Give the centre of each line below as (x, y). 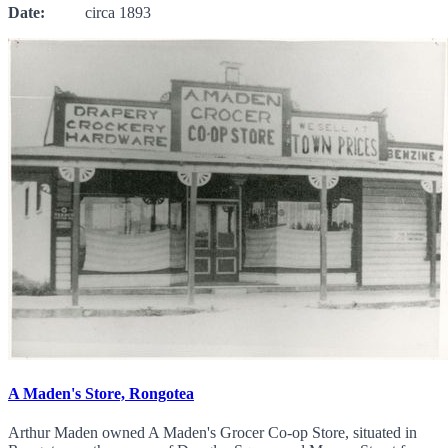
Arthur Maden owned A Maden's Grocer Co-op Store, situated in (212, 433)
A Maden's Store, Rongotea (101, 394)
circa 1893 (98, 12)
